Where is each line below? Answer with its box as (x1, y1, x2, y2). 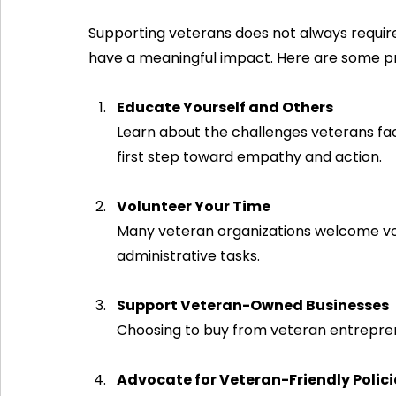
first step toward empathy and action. (117, 146, 382, 167)
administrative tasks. (117, 245, 260, 266)
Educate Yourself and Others (117, 96, 333, 118)
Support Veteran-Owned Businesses (117, 294, 389, 316)
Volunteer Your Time (117, 195, 270, 217)
